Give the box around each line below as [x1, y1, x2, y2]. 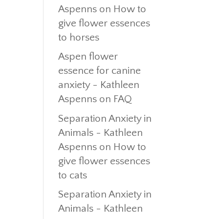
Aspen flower [58, 51, 118, 62]
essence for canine [58, 65, 141, 76]
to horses [58, 31, 100, 43]
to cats [58, 169, 88, 181]
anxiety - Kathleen [58, 79, 140, 90]
